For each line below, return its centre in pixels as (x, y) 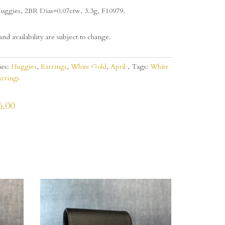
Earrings (53, 67)
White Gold (88, 67)
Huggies (24, 67)
